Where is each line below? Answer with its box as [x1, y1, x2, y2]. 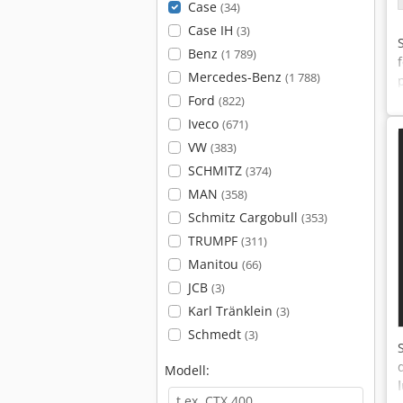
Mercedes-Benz [187, 68, 285, 85]
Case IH [187, 22, 237, 39]
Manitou [187, 255, 242, 273]
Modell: [165, 362, 210, 379]
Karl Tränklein [187, 302, 276, 319]
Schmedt [187, 326, 245, 343]
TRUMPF [187, 232, 241, 249]
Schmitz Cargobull [187, 209, 301, 226]
